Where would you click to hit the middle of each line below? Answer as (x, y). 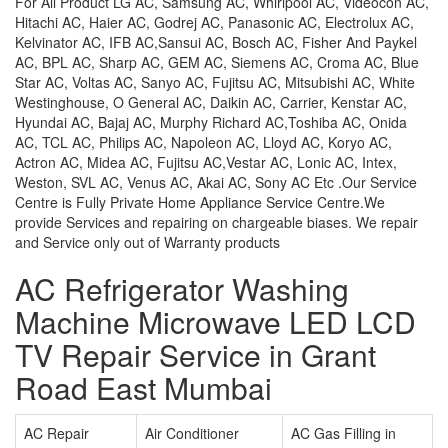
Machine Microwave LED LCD (215, 321)
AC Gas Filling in (343, 433)
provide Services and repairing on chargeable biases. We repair (216, 222)
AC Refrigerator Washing (182, 288)
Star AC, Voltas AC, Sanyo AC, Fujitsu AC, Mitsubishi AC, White (215, 82)
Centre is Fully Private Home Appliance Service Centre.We (200, 202)
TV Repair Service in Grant (195, 354)
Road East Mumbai (143, 387)
